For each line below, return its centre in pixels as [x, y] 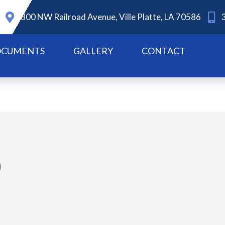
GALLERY [93, 51]
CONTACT [163, 51]
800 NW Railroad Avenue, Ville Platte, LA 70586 [110, 17]
